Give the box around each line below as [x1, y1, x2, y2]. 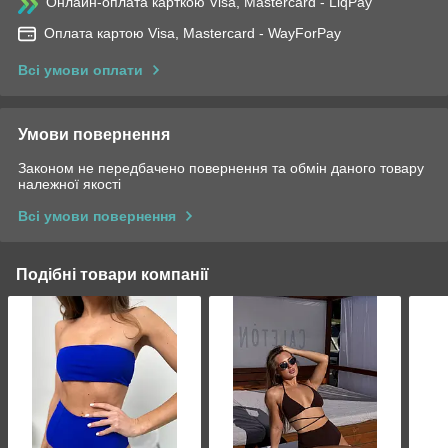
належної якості [18, 175, 121, 192]
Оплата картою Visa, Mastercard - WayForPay [44, 24, 341, 41]
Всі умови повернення [18, 207, 176, 224]
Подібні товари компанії [16, 265, 209, 283]
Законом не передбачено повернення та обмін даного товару [18, 159, 424, 176]
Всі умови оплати [18, 61, 143, 78]
